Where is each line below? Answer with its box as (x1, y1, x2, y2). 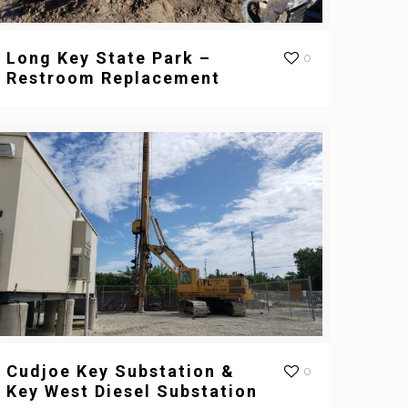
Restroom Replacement (6, 68, 221, 88)
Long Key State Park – (6, 48, 212, 68)
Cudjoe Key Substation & (6, 362, 236, 382)
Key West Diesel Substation (6, 382, 259, 402)
